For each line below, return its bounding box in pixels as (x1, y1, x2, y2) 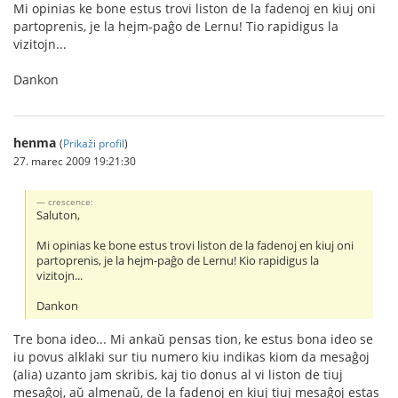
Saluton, (36, 207, 81, 223)
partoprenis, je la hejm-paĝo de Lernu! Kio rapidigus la (36, 252, 320, 268)
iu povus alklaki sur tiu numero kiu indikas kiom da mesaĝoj (13, 347, 370, 365)
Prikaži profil (63, 136, 124, 150)
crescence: (48, 195, 94, 208)
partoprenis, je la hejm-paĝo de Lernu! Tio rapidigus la (13, 18, 338, 35)
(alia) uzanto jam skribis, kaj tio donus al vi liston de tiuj (13, 365, 343, 383)
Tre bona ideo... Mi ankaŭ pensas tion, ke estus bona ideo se (13, 330, 373, 347)
